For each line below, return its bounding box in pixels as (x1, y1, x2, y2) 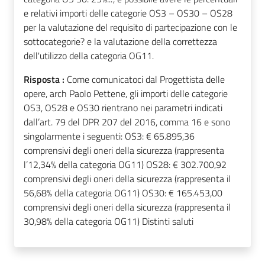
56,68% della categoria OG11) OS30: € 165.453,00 (24, 186, 222, 201)
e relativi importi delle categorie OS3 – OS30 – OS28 (24, 6, 232, 21)
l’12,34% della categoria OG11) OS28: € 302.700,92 (24, 157, 227, 172)
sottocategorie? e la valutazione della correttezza (24, 34, 217, 49)
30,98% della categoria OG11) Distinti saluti (24, 214, 193, 229)
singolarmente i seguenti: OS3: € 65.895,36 (24, 129, 195, 144)
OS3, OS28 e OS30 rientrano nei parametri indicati (24, 101, 222, 115)
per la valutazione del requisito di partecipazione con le (24, 20, 237, 35)
